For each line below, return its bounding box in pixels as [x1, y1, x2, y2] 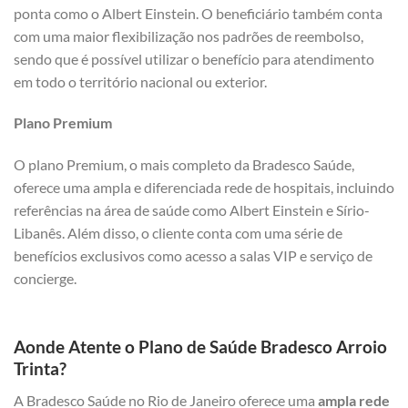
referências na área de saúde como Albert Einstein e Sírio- [14, 201, 370, 219]
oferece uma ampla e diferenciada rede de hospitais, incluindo [14, 178, 394, 197]
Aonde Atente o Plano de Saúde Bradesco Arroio [14, 336, 387, 358]
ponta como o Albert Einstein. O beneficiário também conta [14, 4, 382, 22]
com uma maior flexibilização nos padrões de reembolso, [14, 26, 363, 45]
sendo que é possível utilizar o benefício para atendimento [14, 49, 374, 67]
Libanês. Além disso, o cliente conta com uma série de [14, 224, 342, 242]
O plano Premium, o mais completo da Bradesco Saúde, [14, 156, 354, 174]
